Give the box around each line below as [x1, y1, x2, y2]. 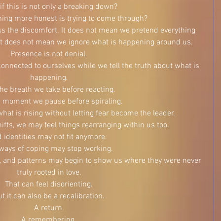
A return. [34, 203, 64, 213]
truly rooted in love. [16, 168, 81, 178]
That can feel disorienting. [5, 180, 93, 189]
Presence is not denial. [10, 49, 87, 59]
